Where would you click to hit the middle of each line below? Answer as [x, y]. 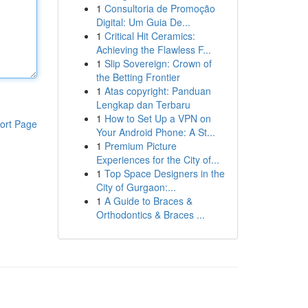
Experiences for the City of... [157, 159]
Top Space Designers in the [164, 173]
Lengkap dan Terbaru [143, 104]
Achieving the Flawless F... [153, 49]
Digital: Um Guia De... [143, 22]
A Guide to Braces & [148, 201]
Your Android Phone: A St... [155, 132]
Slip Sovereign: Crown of [158, 63]
